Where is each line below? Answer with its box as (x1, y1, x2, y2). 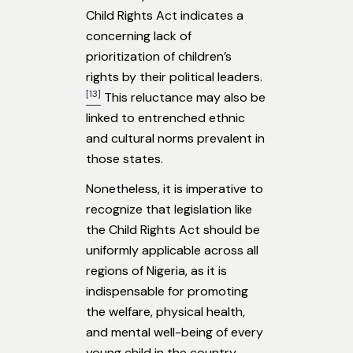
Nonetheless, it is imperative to (86, 180, 263, 198)
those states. (86, 150, 163, 168)
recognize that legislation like (86, 201, 252, 218)
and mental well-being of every (86, 324, 263, 341)
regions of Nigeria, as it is (86, 262, 227, 280)
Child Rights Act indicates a (86, 7, 243, 24)
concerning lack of (86, 28, 191, 45)
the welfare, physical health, (86, 303, 245, 321)
